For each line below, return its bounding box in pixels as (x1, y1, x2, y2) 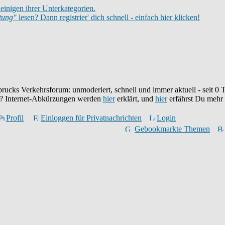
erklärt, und (115, 94, 155, 103)
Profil (6, 114, 24, 122)
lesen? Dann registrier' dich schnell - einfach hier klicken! (17, 13, 200, 22)
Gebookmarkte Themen (135, 125, 210, 133)
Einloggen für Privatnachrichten (41, 114, 142, 122)
